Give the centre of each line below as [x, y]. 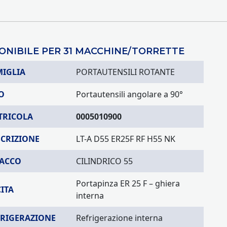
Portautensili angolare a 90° [129, 94]
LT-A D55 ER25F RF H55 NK [126, 139]
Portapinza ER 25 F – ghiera [128, 183]
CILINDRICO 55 [104, 161]
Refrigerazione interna [119, 218]
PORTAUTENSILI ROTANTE [125, 72]
